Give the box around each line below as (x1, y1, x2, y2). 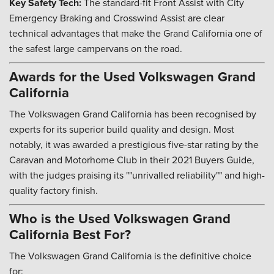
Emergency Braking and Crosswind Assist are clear (9, 11, 224, 24)
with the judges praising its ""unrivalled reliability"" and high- (9, 168, 265, 182)
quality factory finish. (9, 183, 98, 197)
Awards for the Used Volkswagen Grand (9, 67, 256, 86)
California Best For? (9, 224, 131, 244)
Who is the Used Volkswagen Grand (9, 209, 231, 228)
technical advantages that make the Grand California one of (9, 26, 262, 40)
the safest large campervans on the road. (9, 42, 182, 55)
